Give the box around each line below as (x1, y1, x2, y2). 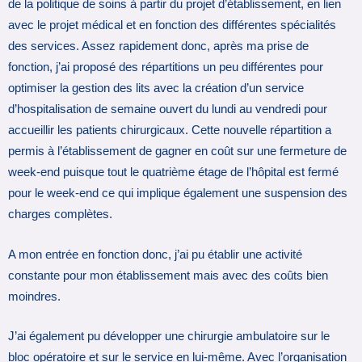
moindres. (8, 289, 61, 303)
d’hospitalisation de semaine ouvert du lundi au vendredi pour (8, 103, 327, 116)
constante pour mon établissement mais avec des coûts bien (8, 268, 328, 282)
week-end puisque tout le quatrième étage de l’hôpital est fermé (8, 166, 339, 179)
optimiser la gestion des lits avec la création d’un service (8, 82, 304, 95)
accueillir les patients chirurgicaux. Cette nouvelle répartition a (8, 124, 331, 137)
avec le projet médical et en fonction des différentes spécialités (8, 19, 336, 32)
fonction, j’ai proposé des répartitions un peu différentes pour (8, 61, 323, 74)
